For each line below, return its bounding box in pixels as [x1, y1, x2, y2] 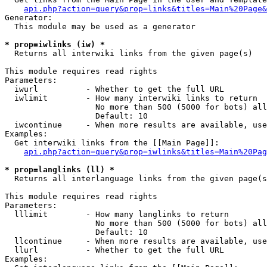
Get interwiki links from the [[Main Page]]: [5, 138, 219, 147]
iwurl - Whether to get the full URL [5, 85, 224, 94]
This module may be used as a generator [5, 22, 195, 31]
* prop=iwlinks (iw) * [5, 40, 105, 49]
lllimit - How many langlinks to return [5, 210, 229, 219]
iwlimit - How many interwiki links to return [5, 94, 257, 103]
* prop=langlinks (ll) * [5, 165, 114, 174]
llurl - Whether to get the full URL [5, 246, 224, 254]
